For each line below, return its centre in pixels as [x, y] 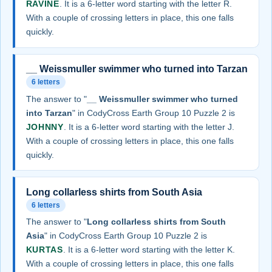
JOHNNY [45, 127]
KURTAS [44, 250]
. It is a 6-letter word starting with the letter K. [149, 250]
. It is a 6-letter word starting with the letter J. [149, 127]
